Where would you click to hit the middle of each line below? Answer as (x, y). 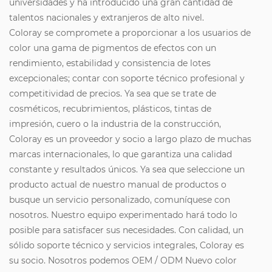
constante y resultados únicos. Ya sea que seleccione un (127, 170)
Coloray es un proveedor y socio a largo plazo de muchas (130, 139)
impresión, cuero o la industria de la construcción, (115, 124)
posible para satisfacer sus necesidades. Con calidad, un (126, 230)
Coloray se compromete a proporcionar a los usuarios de (130, 33)
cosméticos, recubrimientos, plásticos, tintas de (110, 109)
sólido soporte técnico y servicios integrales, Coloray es (127, 246)
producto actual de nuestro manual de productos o (118, 185)
